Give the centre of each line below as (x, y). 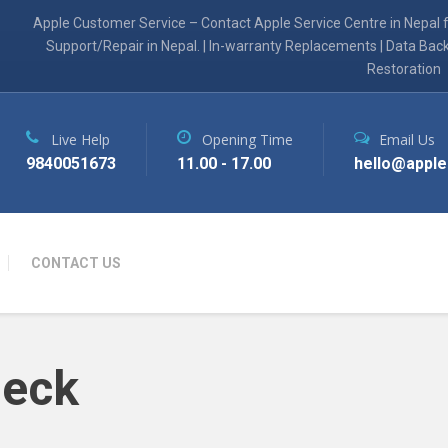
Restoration (404, 68)
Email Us (407, 139)
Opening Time (247, 139)
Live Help (80, 139)
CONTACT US (76, 263)
